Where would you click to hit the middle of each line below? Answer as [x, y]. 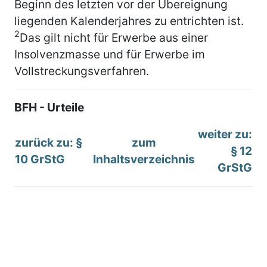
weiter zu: [225, 134]
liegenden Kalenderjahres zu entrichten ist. [129, 21]
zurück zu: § [49, 142]
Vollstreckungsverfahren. [82, 71]
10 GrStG [40, 159]
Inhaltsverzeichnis [144, 159]
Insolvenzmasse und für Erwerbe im [110, 54]
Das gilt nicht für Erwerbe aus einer [114, 37]
